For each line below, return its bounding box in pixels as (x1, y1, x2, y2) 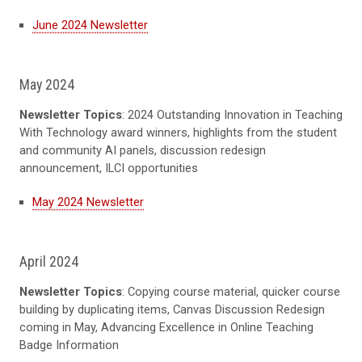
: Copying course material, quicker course (122, 284, 340, 300)
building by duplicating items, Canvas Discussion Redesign (19, 302, 325, 318)
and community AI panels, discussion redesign (19, 143, 266, 158)
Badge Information (19, 338, 119, 353)
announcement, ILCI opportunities (19, 161, 198, 176)
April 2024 (19, 253, 82, 271)
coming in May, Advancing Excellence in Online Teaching (19, 320, 314, 335)
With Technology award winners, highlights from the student (19, 125, 337, 141)
